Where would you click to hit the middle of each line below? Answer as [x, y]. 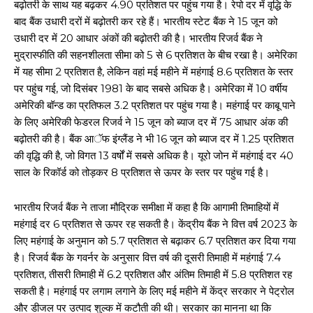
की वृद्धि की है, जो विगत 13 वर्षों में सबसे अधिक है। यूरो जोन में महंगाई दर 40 [154, 155]
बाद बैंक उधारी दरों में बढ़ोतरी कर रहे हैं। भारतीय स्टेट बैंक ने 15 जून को [146, 21]
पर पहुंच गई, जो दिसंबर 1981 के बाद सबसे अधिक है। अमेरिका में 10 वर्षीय [151, 88]
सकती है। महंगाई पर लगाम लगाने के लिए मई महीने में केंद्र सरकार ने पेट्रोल [154, 291]
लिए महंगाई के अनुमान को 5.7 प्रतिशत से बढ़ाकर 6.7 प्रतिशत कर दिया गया [155, 240]
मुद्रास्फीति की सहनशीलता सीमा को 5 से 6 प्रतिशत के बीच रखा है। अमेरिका [155, 54]
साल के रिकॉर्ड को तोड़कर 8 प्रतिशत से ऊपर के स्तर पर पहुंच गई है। [142, 172]
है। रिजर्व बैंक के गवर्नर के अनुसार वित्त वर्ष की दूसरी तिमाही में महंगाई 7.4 [147, 257]
